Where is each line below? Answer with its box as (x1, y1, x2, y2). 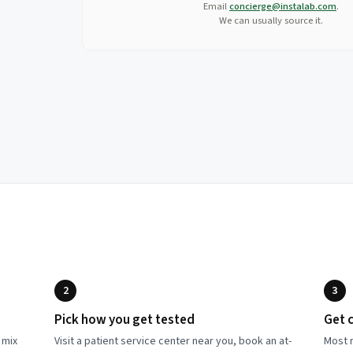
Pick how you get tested (54, 310, 195, 329)
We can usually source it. (219, 13, 323, 28)
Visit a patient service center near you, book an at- (54, 333, 292, 349)
